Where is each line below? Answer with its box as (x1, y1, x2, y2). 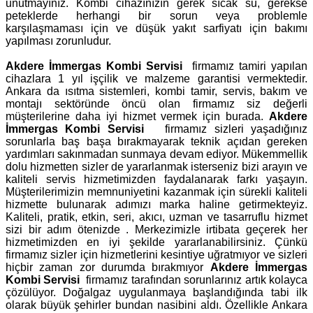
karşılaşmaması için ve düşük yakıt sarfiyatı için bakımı (6, 22, 307, 34)
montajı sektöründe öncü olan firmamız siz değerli (6, 97, 307, 110)
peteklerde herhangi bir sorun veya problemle (6, 9, 307, 22)
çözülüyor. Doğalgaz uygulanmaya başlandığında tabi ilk (6, 286, 307, 298)
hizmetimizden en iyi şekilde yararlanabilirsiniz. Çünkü (6, 235, 307, 248)
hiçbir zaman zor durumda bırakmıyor (6, 261, 210, 273)
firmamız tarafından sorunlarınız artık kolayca (82, 273, 308, 286)
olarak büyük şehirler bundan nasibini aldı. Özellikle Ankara (6, 298, 307, 311)
